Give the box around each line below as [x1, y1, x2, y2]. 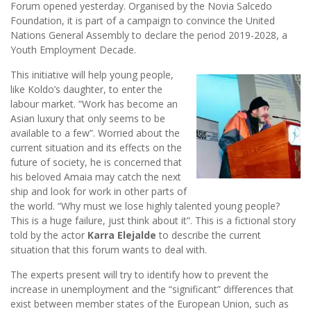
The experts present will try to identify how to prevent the [10, 268, 269, 282]
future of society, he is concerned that [10, 155, 182, 169]
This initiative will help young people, [10, 68, 174, 82]
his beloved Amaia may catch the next [10, 170, 181, 184]
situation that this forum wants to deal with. [10, 243, 207, 257]
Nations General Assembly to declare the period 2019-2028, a [10, 28, 287, 42]
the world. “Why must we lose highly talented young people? [10, 199, 280, 213]
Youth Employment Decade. [10, 43, 136, 57]
